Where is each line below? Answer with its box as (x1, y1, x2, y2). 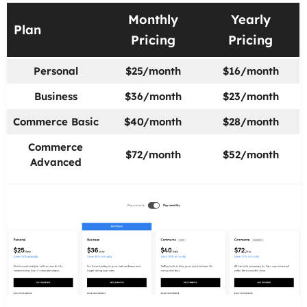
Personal (33, 64, 78, 77)
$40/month (124, 114, 182, 128)
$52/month (222, 147, 279, 161)
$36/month (124, 89, 182, 103)
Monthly (127, 11, 178, 27)
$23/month (222, 89, 279, 103)
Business (34, 89, 77, 103)
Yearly (230, 11, 271, 27)
